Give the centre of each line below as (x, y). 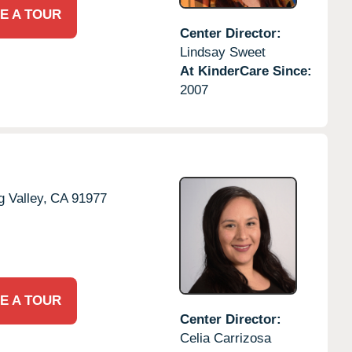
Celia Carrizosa (225, 338)
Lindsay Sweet (222, 52)
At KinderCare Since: (246, 71)
